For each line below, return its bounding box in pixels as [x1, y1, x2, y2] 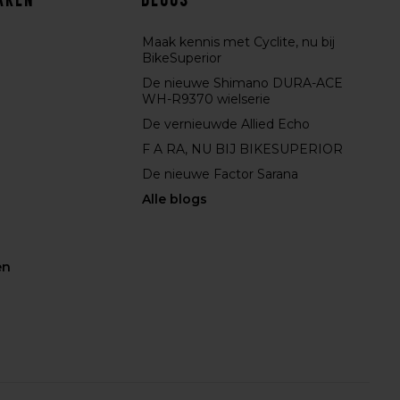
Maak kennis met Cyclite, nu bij [142, 34, 336, 50]
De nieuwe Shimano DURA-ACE [142, 75, 344, 91]
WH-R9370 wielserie [142, 91, 271, 107]
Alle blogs [142, 191, 208, 207]
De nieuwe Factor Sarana [142, 166, 299, 182]
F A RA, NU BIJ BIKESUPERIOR [142, 141, 344, 157]
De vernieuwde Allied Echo [142, 116, 311, 132]
